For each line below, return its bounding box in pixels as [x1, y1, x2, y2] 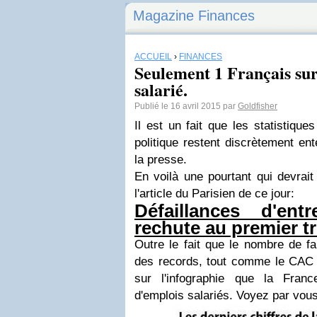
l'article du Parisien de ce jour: [134, 187, 298, 200]
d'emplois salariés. [134, 289, 236, 302]
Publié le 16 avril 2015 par [134, 101, 238, 111]
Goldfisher [238, 101, 277, 111]
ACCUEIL [134, 52, 172, 62]
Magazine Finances [133, 8, 255, 23]
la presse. [134, 153, 187, 166]
